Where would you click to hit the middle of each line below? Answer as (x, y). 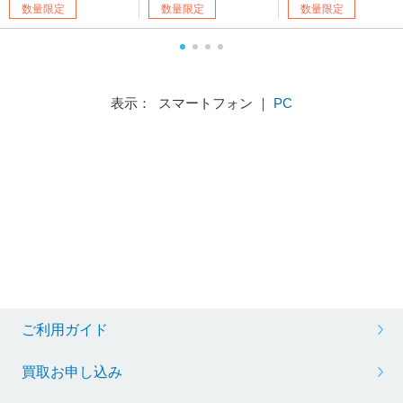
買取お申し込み (72, 372)
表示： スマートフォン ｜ (192, 103)
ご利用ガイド (64, 330)
